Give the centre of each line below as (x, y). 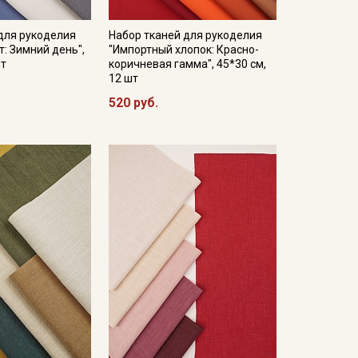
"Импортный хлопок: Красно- (183, 50)
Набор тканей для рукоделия (185, 35)
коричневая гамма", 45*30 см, (187, 64)
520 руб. (133, 103)
